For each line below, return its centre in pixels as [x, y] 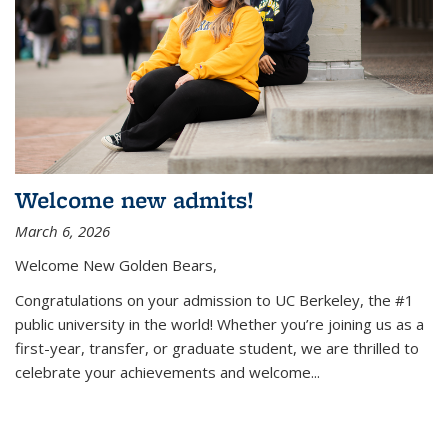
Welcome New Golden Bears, [116, 265]
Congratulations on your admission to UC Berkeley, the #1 [214, 300]
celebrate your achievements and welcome [163, 372]
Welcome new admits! [134, 200]
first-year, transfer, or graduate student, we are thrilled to [217, 348]
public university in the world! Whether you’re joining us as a [219, 324]
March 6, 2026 [62, 231]
